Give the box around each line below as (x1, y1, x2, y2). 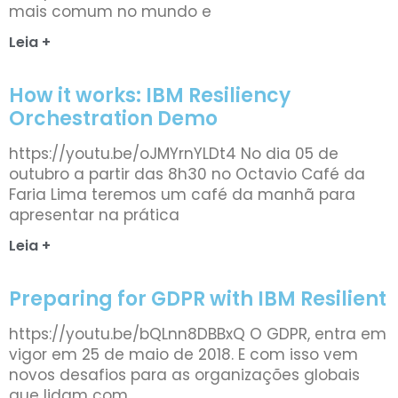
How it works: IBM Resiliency (9, 81, 291, 109)
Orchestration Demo (9, 104, 218, 132)
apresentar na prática (9, 203, 179, 226)
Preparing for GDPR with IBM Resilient (9, 284, 386, 313)
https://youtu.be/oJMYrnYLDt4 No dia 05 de (9, 142, 338, 164)
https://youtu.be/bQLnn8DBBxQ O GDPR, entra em (9, 322, 386, 345)
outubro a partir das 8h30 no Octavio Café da (9, 163, 365, 185)
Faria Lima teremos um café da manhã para (9, 183, 355, 205)
